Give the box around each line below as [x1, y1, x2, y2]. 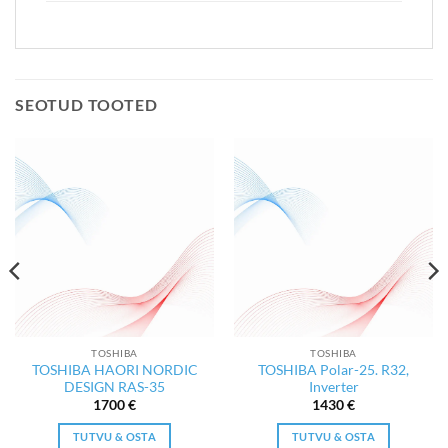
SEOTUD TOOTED [15, 95, 158, 115]
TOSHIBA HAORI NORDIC [31, 361, 198, 378]
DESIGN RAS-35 [64, 378, 165, 395]
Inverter [308, 378, 359, 395]
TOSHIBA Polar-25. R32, [258, 361, 409, 378]
